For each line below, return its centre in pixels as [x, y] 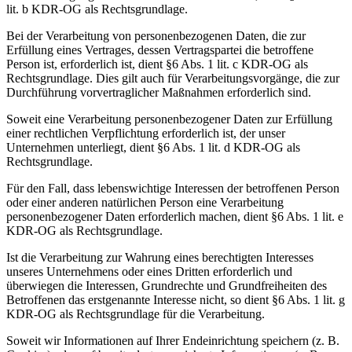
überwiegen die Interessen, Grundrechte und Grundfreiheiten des [167, 286]
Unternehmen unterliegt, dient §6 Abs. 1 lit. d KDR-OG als [153, 148]
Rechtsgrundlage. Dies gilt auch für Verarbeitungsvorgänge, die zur [173, 79]
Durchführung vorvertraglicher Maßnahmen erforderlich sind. [159, 93]
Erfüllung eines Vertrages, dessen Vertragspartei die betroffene [160, 50]
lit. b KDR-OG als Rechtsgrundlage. [97, 9]
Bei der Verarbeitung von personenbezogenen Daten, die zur [156, 36]
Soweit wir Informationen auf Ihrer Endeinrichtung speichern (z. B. [173, 341]
